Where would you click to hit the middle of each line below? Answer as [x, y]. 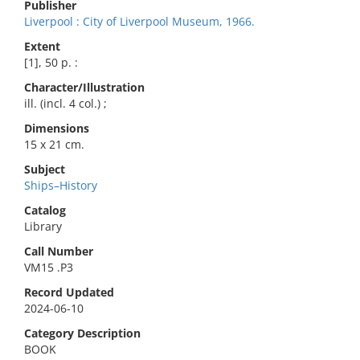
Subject [45, 169]
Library [43, 226]
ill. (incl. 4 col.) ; [65, 103]
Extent [42, 46]
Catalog [45, 210]
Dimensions [57, 128]
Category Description [82, 333]
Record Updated [69, 292]
